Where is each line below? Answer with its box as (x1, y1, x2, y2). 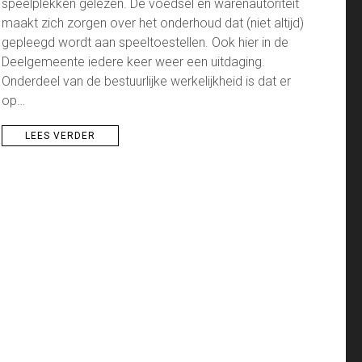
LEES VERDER (25, 130, 96, 142)
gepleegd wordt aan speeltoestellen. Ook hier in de (2, 35, 289, 51)
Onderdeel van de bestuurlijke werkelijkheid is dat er (2, 74, 292, 90)
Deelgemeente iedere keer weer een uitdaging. (2, 54, 266, 70)
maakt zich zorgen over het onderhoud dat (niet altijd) (2, 15, 305, 32)
